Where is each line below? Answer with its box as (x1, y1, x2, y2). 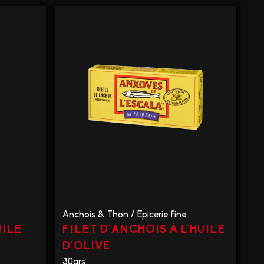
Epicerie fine (136, 210, 186, 220)
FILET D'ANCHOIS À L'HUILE (62, 224, 225, 236)
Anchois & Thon (62, 210, 128, 220)
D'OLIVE (62, 240, 110, 252)
